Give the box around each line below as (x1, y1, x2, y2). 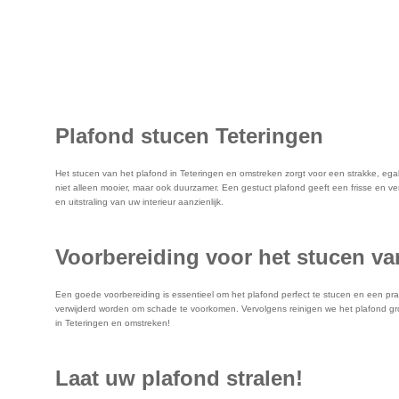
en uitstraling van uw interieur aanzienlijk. (55, 196, 224, 207)
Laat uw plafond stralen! (55, 365, 303, 390)
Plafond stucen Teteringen (55, 123, 323, 148)
